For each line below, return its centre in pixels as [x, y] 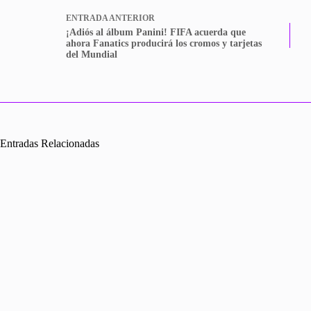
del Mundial [92, 54]
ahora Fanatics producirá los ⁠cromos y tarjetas [164, 43]
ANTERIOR [131, 18]
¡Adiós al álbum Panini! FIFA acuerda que [156, 32]
